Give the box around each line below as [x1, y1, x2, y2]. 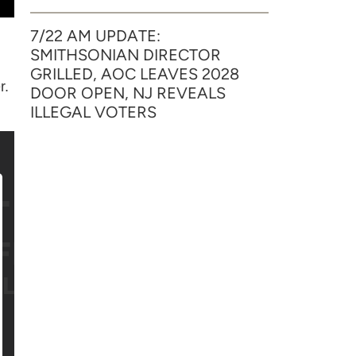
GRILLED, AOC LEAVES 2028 [30, 64, 239, 83]
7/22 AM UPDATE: [30, 26, 161, 45]
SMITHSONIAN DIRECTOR [30, 45, 221, 64]
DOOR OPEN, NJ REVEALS [30, 83, 226, 103]
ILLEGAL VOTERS [30, 103, 157, 122]
